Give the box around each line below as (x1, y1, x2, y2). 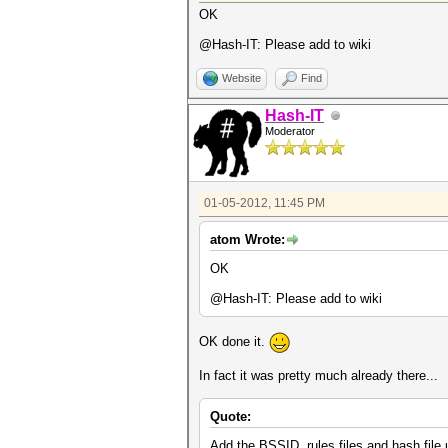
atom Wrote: (210, 232, 285, 247)
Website (222, 72, 261, 84)
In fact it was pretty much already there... (199, 368, 438, 383)
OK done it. (199, 333, 269, 349)
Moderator (265, 125, 315, 137)
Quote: (210, 409, 251, 424)
